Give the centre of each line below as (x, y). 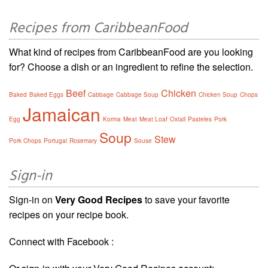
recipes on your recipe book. (69, 214)
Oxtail (178, 119)
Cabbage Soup (137, 94)
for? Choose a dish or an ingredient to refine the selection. (131, 66)
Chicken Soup (218, 94)
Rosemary (83, 140)
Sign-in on (32, 199)
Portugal (55, 140)
